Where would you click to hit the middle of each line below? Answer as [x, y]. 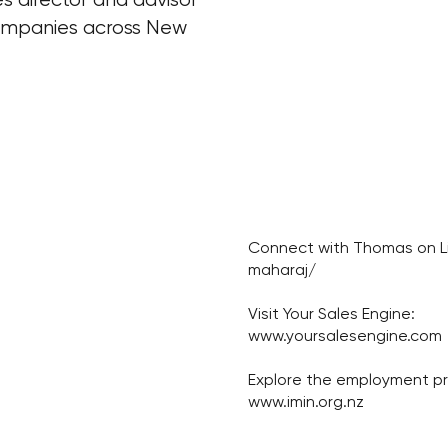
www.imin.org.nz [306, 401]
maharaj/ [282, 269]
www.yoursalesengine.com [345, 335]
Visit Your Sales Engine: [332, 313]
